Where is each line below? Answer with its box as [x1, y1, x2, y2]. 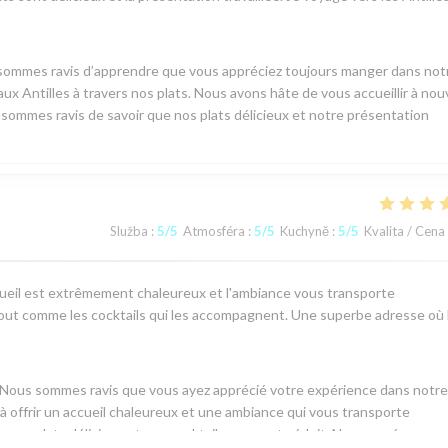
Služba [110, 223, 148, 240]
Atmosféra [183, 223, 245, 240]
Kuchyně [280, 223, 329, 240]
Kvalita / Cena [364, 223, 445, 240]
